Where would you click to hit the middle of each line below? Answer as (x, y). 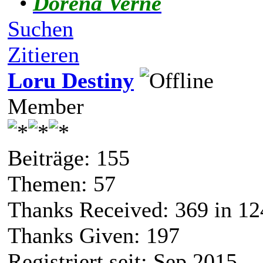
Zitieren (43, 54)
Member (46, 106)
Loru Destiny (71, 80)
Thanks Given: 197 (94, 235)
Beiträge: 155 (69, 158)
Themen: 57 (62, 183)
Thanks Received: (91, 209)
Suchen (41, 28)
